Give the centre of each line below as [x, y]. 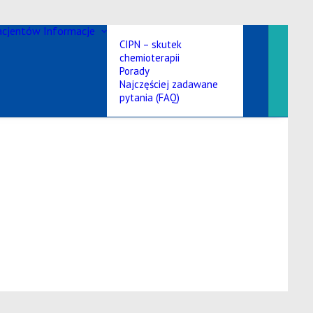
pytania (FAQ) [150, 97]
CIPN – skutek [151, 44]
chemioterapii [150, 58]
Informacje [69, 31]
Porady [134, 71]
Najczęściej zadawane [169, 84]
